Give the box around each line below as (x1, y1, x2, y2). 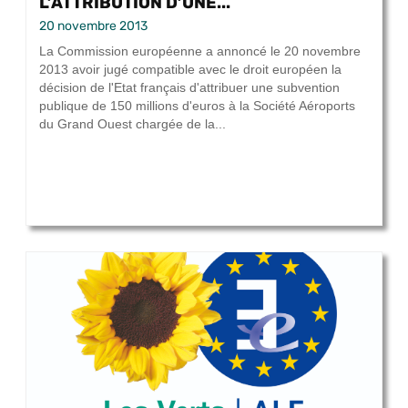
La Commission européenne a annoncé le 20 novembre (39, 44, 361, 59)
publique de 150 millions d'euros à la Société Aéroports (39, 98, 355, 114)
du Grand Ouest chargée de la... (39, 117, 226, 132)
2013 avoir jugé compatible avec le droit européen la (39, 62, 342, 77)
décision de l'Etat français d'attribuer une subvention (39, 80, 340, 96)
